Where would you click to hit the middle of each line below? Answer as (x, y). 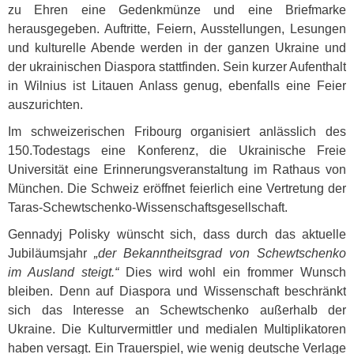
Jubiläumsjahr (51, 253)
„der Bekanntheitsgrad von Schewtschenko (220, 253)
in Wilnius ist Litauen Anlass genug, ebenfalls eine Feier (177, 86)
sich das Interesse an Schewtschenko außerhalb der (177, 310)
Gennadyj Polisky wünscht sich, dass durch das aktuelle (177, 234)
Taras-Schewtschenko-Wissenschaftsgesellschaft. (148, 207)
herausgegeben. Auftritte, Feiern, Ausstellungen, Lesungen (177, 29)
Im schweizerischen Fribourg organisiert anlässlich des (177, 132)
